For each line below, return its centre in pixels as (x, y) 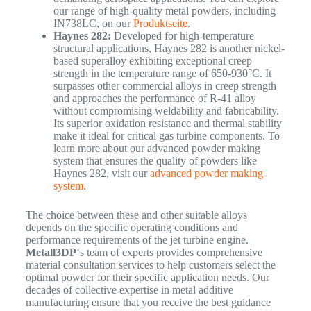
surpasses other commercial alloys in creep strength (165, 86)
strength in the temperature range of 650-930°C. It (162, 74)
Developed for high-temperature (182, 36)
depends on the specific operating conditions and (132, 228)
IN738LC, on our (93, 24)
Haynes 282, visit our (101, 174)
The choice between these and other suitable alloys (136, 215)
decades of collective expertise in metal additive (129, 290)
